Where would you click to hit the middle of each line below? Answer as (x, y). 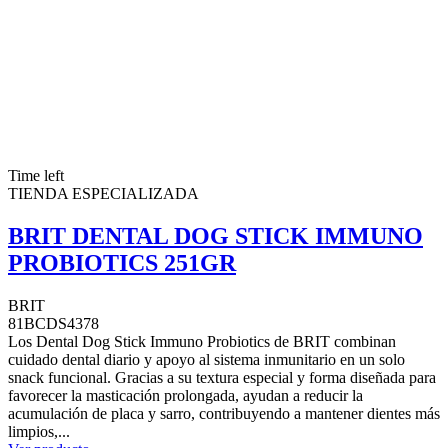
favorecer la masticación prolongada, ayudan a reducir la (185, 395)
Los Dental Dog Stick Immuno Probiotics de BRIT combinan (202, 341)
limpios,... (39, 431)
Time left (36, 175)
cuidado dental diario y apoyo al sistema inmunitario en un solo (206, 359)
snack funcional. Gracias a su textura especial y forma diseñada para (222, 377)
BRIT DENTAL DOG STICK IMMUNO (215, 235)
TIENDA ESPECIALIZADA (103, 193)
